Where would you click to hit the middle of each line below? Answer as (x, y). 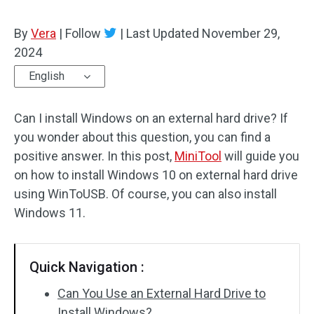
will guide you (260, 156)
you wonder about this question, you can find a (142, 137)
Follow (83, 33)
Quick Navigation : (87, 267)
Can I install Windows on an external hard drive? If (151, 118)
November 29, (241, 33)
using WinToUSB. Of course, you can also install (145, 194)
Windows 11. (50, 213)
